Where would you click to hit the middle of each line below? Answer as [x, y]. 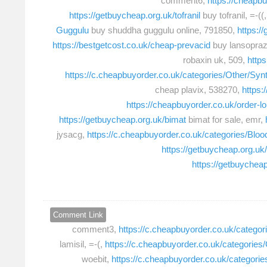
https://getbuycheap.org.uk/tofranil [135, 15]
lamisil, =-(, [82, 244]
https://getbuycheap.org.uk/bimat [122, 120]
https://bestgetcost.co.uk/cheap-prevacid [131, 45]
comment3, [95, 229]
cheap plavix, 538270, [198, 90]
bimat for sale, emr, [226, 120]
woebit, [97, 259]
